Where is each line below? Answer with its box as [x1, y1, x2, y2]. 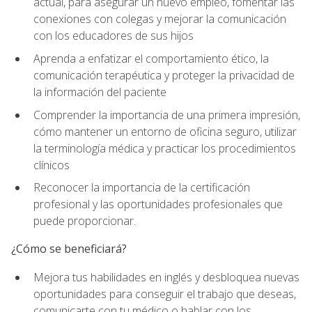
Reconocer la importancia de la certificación [33, 180, 250, 196]
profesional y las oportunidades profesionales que [33, 196, 283, 212]
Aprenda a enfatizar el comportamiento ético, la [33, 51, 269, 67]
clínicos [33, 157, 70, 173]
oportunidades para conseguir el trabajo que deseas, [33, 286, 296, 302]
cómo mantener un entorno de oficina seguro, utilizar [33, 123, 297, 139]
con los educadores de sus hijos [33, 28, 194, 44]
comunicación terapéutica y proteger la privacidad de [33, 68, 295, 84]
